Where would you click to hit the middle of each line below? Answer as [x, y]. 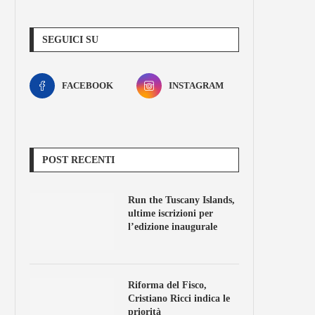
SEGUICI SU [70, 40]
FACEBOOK [88, 85]
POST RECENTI [78, 160]
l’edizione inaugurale [173, 227]
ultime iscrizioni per [171, 213]
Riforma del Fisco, [167, 285]
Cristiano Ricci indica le [179, 298]
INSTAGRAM [196, 85]
